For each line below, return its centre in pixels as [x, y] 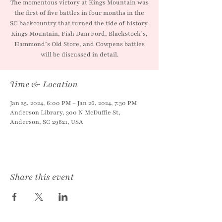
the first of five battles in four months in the [79, 13]
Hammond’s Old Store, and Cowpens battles [79, 44]
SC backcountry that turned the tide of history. [79, 23]
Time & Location [44, 84]
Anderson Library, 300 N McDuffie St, [65, 112]
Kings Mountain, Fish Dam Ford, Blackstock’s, [79, 34]
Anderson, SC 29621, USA [47, 122]
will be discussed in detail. [79, 55]
